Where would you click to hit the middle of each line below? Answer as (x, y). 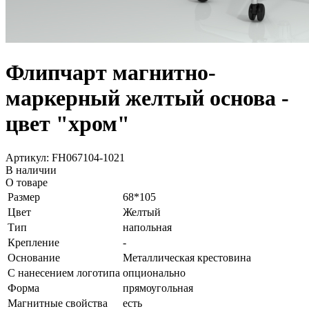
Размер (24, 197)
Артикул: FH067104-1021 (65, 157)
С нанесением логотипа (64, 272)
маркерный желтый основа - (147, 98)
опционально (154, 272)
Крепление (33, 242)
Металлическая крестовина (187, 257)
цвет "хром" (68, 124)
